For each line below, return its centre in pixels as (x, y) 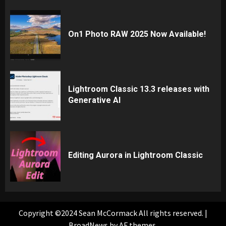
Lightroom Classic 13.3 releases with (139, 89)
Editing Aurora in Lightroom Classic (135, 155)
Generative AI (94, 100)
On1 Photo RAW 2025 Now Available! (137, 34)
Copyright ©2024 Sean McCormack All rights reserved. (112, 213)
